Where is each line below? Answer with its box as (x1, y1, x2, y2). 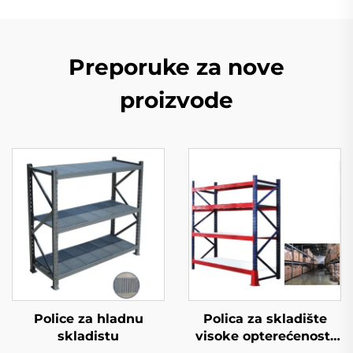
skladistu (58, 329, 119, 344)
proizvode (120, 87, 233, 113)
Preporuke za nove (69, 54, 284, 80)
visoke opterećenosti (195, 329, 334, 344)
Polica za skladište (203, 311, 327, 326)
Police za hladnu (33, 311, 143, 326)
